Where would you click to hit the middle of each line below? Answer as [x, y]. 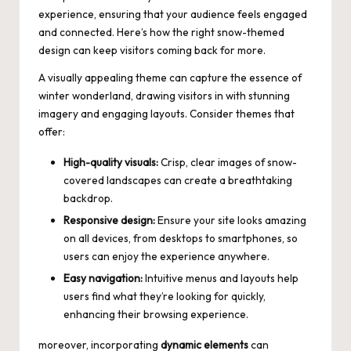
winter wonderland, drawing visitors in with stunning [164, 95]
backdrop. [88, 198]
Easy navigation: [103, 278]
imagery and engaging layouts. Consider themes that [166, 113]
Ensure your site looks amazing [231, 220]
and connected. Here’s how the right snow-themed [161, 32]
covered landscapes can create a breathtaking [178, 180]
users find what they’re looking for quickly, [165, 296]
